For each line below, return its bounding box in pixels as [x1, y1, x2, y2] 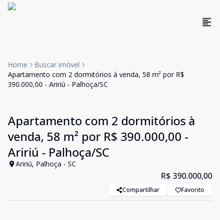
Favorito [181, 186, 204, 194]
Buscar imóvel [34, 60, 80, 69]
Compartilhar [122, 186, 160, 194]
